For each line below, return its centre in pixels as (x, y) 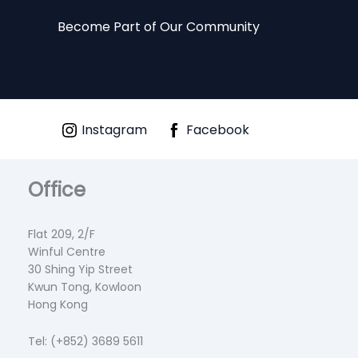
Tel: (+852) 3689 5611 (86, 342)
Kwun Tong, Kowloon (85, 286)
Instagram (115, 129)
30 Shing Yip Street (80, 269)
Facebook (218, 129)
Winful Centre (67, 251)
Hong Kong (58, 304)
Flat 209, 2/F (62, 234)
